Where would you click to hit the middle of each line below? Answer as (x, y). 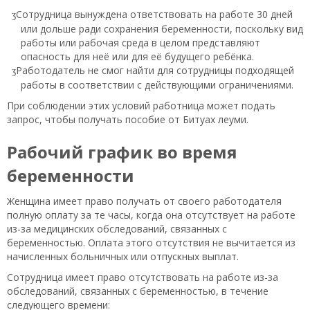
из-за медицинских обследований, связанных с (117, 229)
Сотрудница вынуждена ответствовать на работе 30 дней (154, 14)
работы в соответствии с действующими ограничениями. (157, 85)
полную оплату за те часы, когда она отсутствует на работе (151, 215)
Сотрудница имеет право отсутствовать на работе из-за (143, 277)
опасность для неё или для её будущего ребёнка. (137, 56)
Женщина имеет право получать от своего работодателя (144, 201)
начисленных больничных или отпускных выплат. (123, 257)
